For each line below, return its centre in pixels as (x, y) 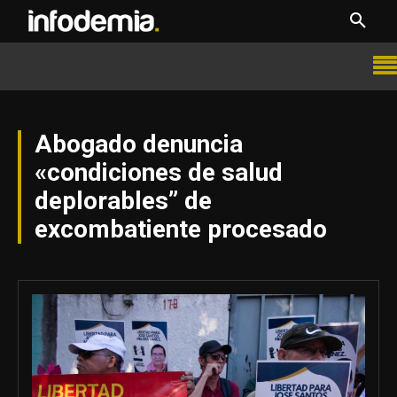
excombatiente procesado (181, 229)
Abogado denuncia (139, 144)
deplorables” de (123, 201)
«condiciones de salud (159, 172)
